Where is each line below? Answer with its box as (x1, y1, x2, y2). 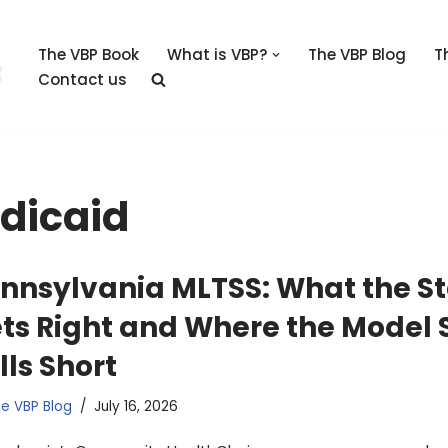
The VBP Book (38, 44, 139, 66)
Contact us (38, 69, 127, 91)
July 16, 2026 (93, 396, 178, 416)
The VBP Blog (307, 44, 406, 66)
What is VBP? (167, 44, 267, 66)
